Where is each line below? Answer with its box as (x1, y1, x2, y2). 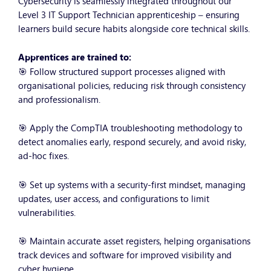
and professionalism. (18, 91, 100, 107)
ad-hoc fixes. (18, 148, 69, 163)
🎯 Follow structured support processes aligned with (18, 64, 225, 79)
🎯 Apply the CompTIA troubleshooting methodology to (18, 120, 243, 135)
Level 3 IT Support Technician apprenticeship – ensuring (18, 6, 240, 22)
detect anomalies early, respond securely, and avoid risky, (18, 134, 246, 149)
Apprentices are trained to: (18, 49, 131, 65)
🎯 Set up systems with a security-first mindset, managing (18, 176, 246, 192)
